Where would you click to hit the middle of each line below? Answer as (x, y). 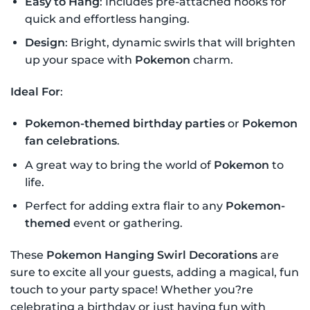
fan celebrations (71, 140)
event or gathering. (126, 224)
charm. (211, 60)
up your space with (80, 60)
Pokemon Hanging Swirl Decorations (152, 255)
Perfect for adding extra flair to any (125, 206)
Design (45, 43)
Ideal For (35, 92)
